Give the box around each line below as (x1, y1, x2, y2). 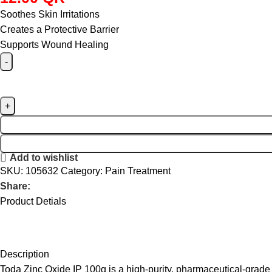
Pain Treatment (105, 165, 171, 176)
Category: (61, 165, 103, 176)
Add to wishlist (10, 152, 78, 163)
